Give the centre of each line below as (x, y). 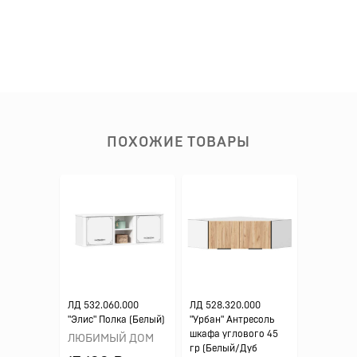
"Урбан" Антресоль (232, 320)
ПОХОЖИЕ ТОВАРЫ (178, 143)
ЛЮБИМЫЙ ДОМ (111, 339)
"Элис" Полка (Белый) (116, 320)
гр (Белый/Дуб (224, 348)
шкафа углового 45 (234, 334)
